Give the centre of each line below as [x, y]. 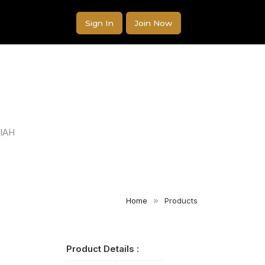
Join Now [153, 23]
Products [181, 201]
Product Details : [103, 249]
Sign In [100, 23]
